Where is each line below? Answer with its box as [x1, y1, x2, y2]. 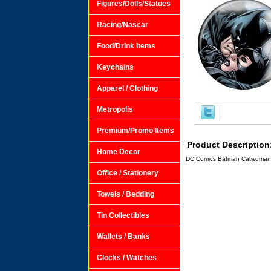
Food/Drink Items [97, 42, 155, 50]
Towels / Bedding [97, 190, 154, 198]
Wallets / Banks [97, 232, 150, 241]
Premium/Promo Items [97, 126, 174, 135]
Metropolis [97, 105, 133, 114]
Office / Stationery [97, 169, 158, 177]
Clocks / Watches [97, 253, 157, 262]
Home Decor [97, 148, 140, 156]
